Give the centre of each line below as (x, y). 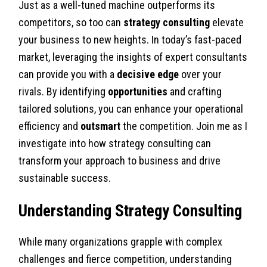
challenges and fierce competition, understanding (125, 259)
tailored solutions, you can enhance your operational (131, 108)
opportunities (138, 91)
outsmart (101, 126)
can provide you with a (68, 74)
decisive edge (148, 74)
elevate (227, 22)
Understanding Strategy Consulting (131, 211)
